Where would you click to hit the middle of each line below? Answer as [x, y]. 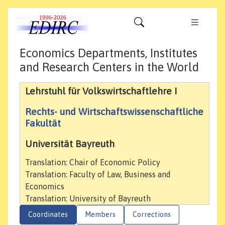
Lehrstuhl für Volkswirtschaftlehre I [101, 91]
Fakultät [43, 123]
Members [100, 215]
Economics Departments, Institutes [108, 53]
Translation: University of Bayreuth [88, 199]
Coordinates [48, 215]
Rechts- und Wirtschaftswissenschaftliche [114, 112]
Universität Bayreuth [70, 144]
